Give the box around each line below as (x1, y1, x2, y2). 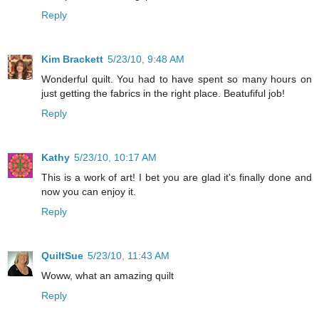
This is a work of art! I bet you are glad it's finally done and (41, 171, 312, 183)
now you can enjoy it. (41, 185, 136, 197)
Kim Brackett (41, 53, 103, 65)
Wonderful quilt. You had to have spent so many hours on (41, 73, 312, 85)
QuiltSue (41, 249, 83, 261)
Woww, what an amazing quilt (41, 269, 174, 281)
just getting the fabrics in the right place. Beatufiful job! (41, 87, 285, 99)
